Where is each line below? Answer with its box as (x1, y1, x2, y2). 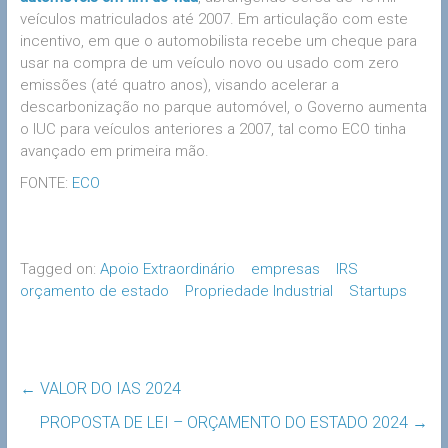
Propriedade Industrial (184, 281, 333, 300)
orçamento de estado (19, 281, 169, 300)
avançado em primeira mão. (19, 141, 209, 160)
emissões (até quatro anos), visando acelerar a (19, 75, 339, 94)
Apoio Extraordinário (99, 259, 235, 278)
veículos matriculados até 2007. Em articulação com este (19, 9, 408, 28)
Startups (348, 281, 407, 300)
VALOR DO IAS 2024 (35, 378, 181, 398)
